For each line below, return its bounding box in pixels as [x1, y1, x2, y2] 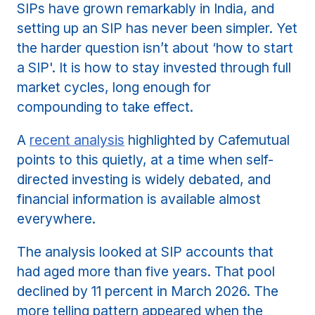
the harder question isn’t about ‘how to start [17, 39, 294, 57]
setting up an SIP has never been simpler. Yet [17, 20, 298, 37]
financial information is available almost [17, 191, 262, 208]
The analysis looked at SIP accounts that [17, 243, 274, 261]
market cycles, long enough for [17, 79, 212, 96]
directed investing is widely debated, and [17, 171, 271, 188]
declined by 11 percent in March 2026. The [17, 283, 279, 300]
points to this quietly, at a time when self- [17, 151, 274, 169]
